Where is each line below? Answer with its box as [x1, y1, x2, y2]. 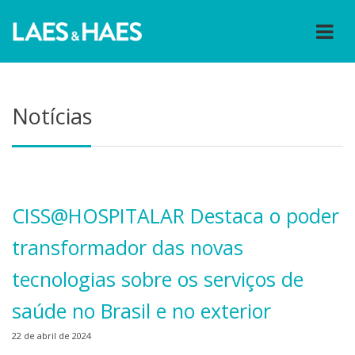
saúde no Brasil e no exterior [12, 297, 271, 325]
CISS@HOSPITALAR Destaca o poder [12, 202, 339, 230]
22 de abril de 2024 [12, 330, 91, 342]
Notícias [12, 101, 92, 131]
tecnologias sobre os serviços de [12, 265, 303, 293]
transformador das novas [12, 234, 243, 261]
